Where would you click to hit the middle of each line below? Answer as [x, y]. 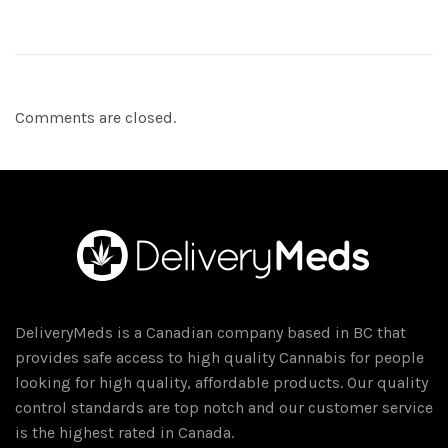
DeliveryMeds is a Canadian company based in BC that [210, 332]
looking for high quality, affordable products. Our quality [221, 382]
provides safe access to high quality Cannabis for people [219, 357]
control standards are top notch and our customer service [224, 407]
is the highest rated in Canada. [124, 432]
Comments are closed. [95, 117]
